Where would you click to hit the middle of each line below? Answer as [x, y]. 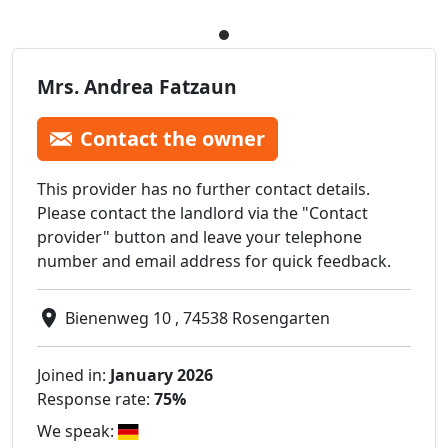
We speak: [77, 430]
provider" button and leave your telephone [199, 236]
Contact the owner [172, 138]
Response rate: [95, 398]
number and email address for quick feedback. [214, 260]
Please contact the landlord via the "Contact [202, 212]
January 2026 [161, 374]
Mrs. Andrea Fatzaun [137, 86]
